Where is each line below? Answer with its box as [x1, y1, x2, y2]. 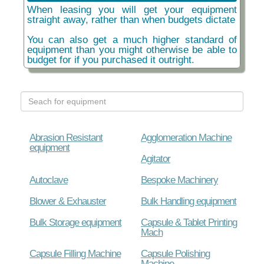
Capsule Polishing [141, 247, 210, 259]
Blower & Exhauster [29, 194, 106, 207]
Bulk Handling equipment [141, 194, 236, 207]
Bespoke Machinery [141, 173, 218, 186]
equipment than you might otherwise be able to [27, 43, 237, 55]
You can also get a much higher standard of [27, 33, 237, 45]
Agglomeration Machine [141, 131, 232, 143]
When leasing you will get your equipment [27, 3, 237, 15]
